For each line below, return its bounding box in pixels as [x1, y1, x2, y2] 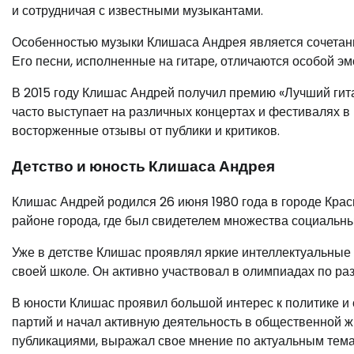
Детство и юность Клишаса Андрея [12, 155, 275, 177]
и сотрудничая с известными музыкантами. [12, 2, 263, 21]
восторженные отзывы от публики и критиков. [12, 122, 280, 141]
